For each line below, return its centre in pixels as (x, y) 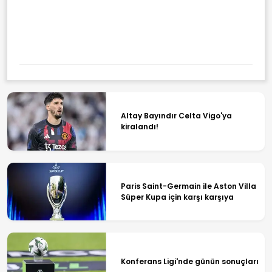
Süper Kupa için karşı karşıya (177, 197)
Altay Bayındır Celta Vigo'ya (176, 116)
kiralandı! (139, 127)
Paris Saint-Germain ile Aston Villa (188, 186)
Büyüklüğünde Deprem (145, 22)
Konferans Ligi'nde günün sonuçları (189, 262)
